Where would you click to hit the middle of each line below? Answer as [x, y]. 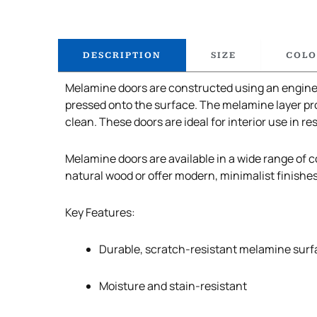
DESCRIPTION [122, 55]
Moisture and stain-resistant [173, 286]
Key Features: [100, 212]
